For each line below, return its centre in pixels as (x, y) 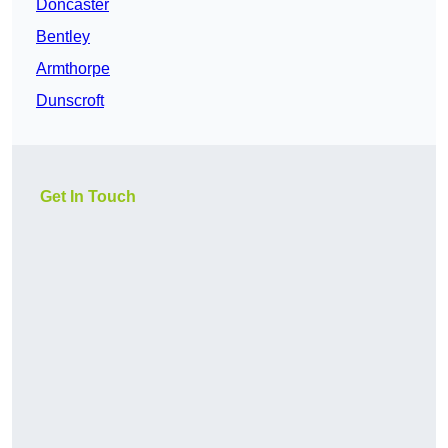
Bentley (63, 37)
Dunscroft (70, 101)
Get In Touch (88, 197)
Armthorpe (73, 69)
